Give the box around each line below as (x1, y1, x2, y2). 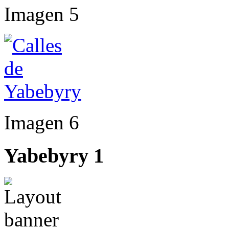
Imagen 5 (4, 3, 79, 25)
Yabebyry (4, 144, 88, 167)
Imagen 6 (4, 111, 79, 133)
